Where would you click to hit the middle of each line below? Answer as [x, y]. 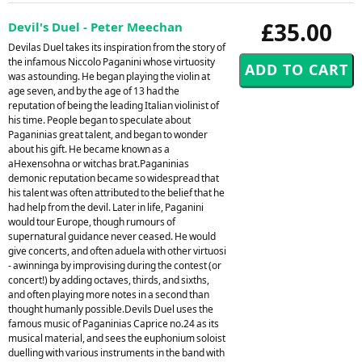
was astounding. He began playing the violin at [109, 76]
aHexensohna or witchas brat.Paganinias [99, 163]
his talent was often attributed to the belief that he [116, 192]
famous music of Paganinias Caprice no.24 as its [114, 323]
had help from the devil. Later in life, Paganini [106, 207]
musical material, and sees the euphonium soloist [117, 338]
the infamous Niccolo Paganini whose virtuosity [112, 61]
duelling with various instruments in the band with [116, 352]
